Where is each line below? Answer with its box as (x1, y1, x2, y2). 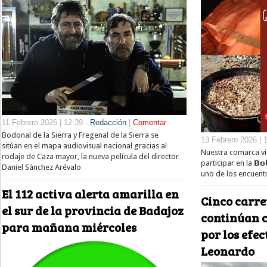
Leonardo (201, 242, 254, 259)
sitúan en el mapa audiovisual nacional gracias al (2, 141, 167, 150)
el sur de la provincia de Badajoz (2, 202, 184, 219)
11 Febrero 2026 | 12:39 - (2, 117, 90, 127)
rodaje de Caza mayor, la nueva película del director (2, 151, 179, 161)
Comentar (133, 117, 166, 127)
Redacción (90, 117, 126, 127)
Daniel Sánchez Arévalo (2, 162, 81, 172)
